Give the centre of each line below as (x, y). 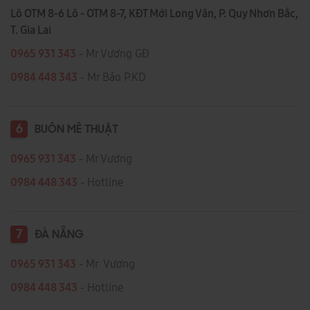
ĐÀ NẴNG (59, 236)
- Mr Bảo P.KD (113, 77)
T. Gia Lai (31, 30)
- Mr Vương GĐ (113, 54)
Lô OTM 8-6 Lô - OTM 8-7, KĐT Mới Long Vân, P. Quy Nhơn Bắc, (154, 13)
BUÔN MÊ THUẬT (76, 130)
